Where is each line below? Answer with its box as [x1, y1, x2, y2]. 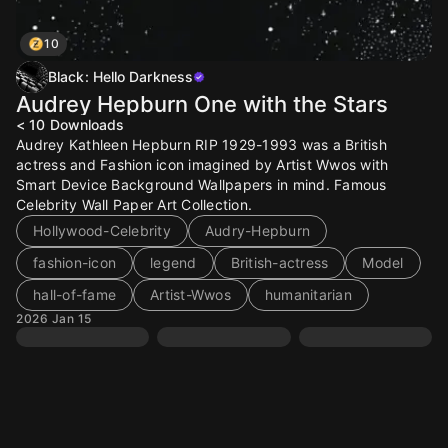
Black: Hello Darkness [48, 68, 194, 85]
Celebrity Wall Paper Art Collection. [16, 196, 252, 213]
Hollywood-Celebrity [33, 222, 171, 239]
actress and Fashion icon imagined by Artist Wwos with [16, 156, 389, 173]
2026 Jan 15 [16, 311, 92, 326]
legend [150, 254, 197, 271]
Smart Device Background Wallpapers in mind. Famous [16, 176, 387, 193]
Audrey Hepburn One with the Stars [16, 91, 388, 117]
